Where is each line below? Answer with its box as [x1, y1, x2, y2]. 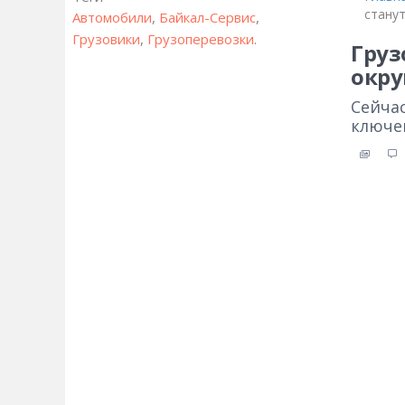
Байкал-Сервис [159, 8, 256, 26]
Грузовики [72, 30, 140, 48]
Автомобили [72, 8, 152, 26]
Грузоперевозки [147, 30, 254, 48]
